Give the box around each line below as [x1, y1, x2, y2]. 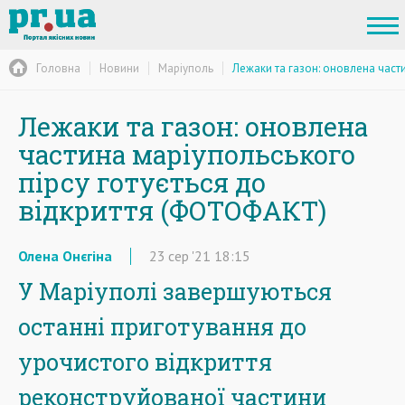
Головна [36, 60, 80, 76]
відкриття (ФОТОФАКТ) [18, 193, 326, 228]
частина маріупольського [18, 137, 355, 172]
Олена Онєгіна [18, 247, 112, 265]
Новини [99, 60, 139, 76]
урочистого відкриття [18, 347, 272, 377]
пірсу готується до [18, 165, 266, 200]
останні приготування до [18, 312, 306, 342]
